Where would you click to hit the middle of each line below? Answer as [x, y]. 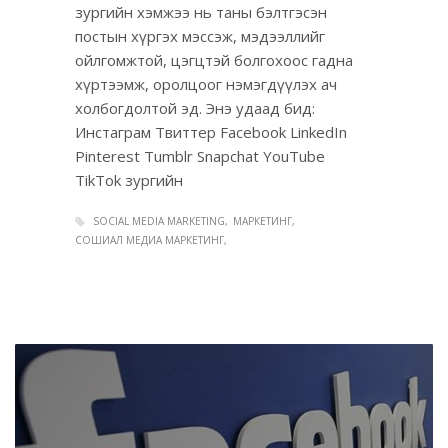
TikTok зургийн [129, 179]
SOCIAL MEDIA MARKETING [159, 220]
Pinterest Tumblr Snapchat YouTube [200, 155]
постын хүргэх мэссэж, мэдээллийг [200, 35]
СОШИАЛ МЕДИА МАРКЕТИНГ [149, 240]
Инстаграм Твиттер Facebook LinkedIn [211, 131]
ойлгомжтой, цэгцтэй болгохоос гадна [214, 59]
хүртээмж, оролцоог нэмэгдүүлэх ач [206, 83]
